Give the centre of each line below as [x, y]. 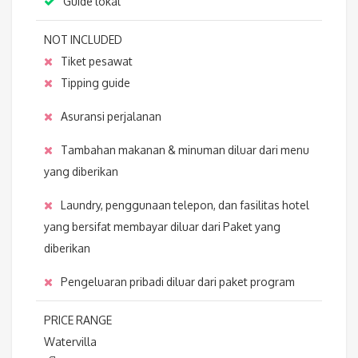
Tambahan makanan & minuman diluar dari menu [185, 150]
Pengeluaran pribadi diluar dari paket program [178, 282]
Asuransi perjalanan [111, 117]
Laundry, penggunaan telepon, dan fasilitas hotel [185, 205]
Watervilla [70, 342]
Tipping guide [95, 83]
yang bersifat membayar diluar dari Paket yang [162, 227]
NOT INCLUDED [83, 40]
